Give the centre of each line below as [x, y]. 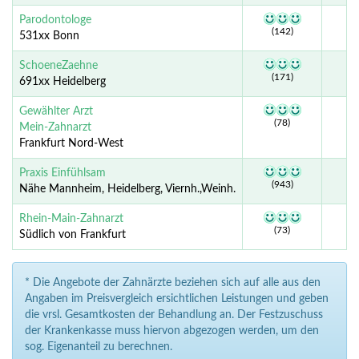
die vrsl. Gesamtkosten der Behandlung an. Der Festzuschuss [174, 315]
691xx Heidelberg [63, 82]
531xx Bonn [49, 36]
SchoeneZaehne [58, 66]
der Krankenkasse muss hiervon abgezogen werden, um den [172, 331]
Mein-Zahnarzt [55, 128]
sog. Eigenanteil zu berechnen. [99, 347]
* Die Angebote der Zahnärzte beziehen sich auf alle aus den [173, 283]
